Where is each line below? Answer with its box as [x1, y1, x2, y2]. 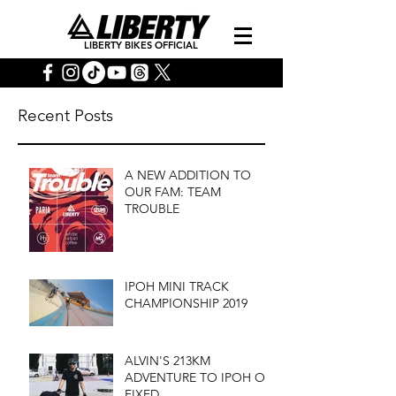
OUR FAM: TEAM [125, 184, 221, 200]
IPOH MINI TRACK [125, 278, 229, 294]
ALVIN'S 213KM [125, 353, 210, 369]
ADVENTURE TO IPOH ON [125, 369, 275, 385]
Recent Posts [18, 105, 113, 126]
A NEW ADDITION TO [125, 167, 251, 183]
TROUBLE [125, 201, 179, 217]
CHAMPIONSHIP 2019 [125, 295, 247, 311]
